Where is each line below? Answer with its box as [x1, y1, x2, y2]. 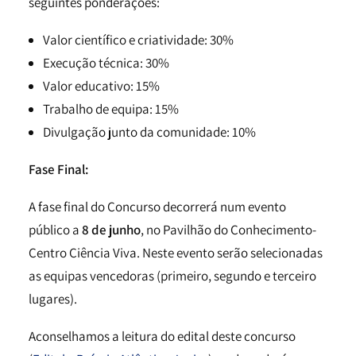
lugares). [29, 290, 77, 308]
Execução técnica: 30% [43, 54, 169, 72]
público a [29, 221, 82, 238]
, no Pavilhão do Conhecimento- [141, 221, 316, 238]
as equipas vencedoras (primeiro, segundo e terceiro [29, 267, 316, 284]
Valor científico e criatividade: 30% [43, 31, 234, 48]
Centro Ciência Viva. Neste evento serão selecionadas [29, 244, 323, 261]
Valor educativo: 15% [43, 77, 160, 95]
